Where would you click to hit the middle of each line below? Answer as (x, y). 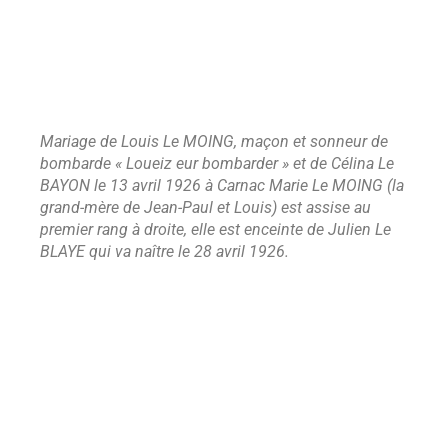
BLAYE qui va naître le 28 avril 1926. (164, 252)
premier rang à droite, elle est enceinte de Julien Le (215, 230)
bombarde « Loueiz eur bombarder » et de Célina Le (217, 164)
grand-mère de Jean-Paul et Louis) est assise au (205, 208)
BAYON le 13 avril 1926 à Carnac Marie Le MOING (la (222, 186)
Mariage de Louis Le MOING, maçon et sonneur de (214, 142)
